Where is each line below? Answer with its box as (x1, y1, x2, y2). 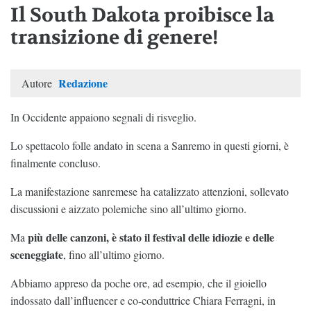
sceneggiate (10, 246, 63, 263)
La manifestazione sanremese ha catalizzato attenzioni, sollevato (10, 184, 289, 199)
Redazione (58, 75, 108, 92)
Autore (22, 76, 55, 91)
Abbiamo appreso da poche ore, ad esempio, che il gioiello (10, 276, 267, 291)
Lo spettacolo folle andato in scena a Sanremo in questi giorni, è (10, 138, 289, 153)
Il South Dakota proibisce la (10, 3, 274, 28)
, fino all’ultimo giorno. (63, 247, 165, 262)
